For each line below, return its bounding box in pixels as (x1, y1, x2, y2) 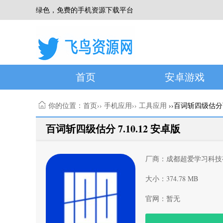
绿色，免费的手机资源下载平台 (36, 5, 133, 14)
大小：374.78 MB (145, 174, 198, 183)
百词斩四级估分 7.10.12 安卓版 (46, 121, 180, 136)
